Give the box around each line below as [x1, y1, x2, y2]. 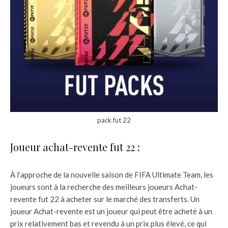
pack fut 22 [97, 116, 131, 125]
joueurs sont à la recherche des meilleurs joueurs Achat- [10, 182, 197, 192]
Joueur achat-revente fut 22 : [10, 140, 140, 154]
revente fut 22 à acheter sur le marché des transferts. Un [10, 194, 199, 204]
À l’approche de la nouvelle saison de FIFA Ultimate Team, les [10, 170, 213, 180]
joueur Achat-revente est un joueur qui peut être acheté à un [10, 207, 212, 216]
